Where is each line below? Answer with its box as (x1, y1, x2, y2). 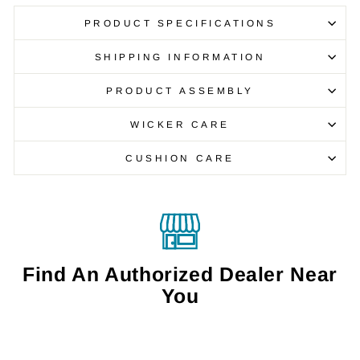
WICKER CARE (130, 119, 230, 130)
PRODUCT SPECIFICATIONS (84, 18, 276, 29)
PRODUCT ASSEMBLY (106, 85, 254, 96)
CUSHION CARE (125, 153, 235, 164)
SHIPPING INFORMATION (94, 51, 266, 63)
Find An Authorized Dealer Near (22, 264, 337, 286)
